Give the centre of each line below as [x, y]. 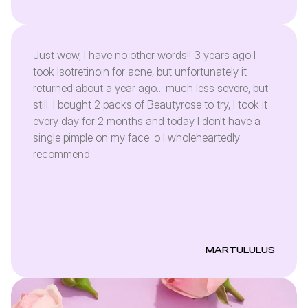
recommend [62, 154]
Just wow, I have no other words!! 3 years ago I [144, 55]
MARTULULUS [240, 250]
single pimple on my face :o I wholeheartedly [136, 137]
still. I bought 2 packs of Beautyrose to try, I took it [150, 104]
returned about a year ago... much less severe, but [151, 88]
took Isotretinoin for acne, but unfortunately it [140, 71]
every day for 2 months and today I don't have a [147, 121]
